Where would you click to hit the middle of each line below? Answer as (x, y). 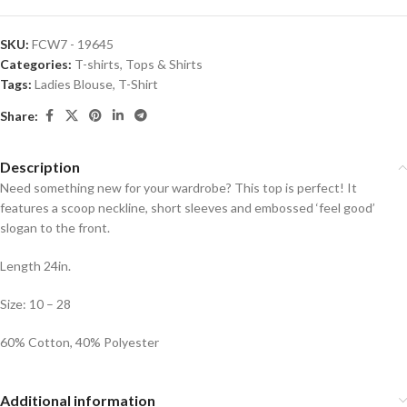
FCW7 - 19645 (73, 45)
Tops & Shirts (164, 65)
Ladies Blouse (74, 84)
